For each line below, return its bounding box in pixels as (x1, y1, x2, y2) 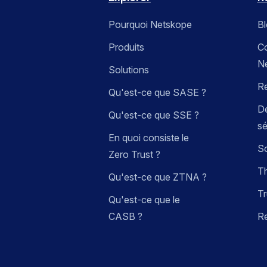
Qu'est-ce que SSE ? (108, 109, 199, 122)
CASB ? (108, 210, 142, 223)
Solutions (108, 64, 149, 76)
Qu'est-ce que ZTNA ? (108, 171, 207, 184)
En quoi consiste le (108, 132, 189, 144)
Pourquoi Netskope (108, 18, 192, 31)
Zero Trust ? (108, 148, 160, 161)
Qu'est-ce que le (108, 194, 180, 206)
